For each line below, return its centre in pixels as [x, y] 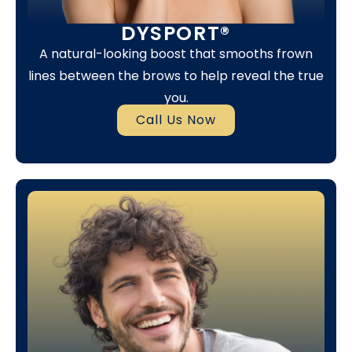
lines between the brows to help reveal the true [176, 75]
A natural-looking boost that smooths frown [176, 53]
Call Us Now [176, 120]
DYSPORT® [176, 33]
